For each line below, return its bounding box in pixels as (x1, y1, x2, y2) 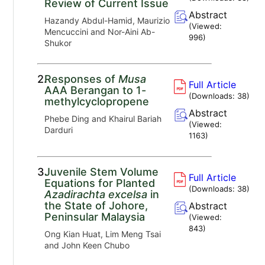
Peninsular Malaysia (44, 210, 146, 223)
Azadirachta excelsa (44, 188, 148, 201)
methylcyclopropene (44, 95, 150, 108)
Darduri (44, 124, 73, 135)
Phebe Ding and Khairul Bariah (44, 113, 162, 124)
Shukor (44, 37, 72, 48)
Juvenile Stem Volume (44, 165, 159, 178)
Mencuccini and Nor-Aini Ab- (44, 26, 156, 37)
